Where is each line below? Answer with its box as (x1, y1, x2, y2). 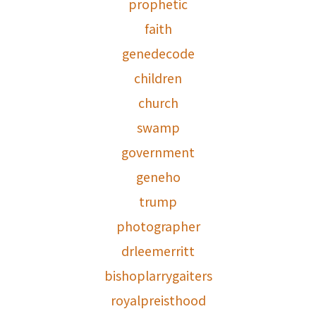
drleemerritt (121, 242, 195, 260)
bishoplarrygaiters (104, 267, 212, 285)
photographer (116, 217, 200, 236)
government (121, 143, 195, 162)
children (134, 69, 182, 87)
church (138, 94, 178, 112)
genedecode (121, 44, 195, 63)
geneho (135, 168, 181, 186)
